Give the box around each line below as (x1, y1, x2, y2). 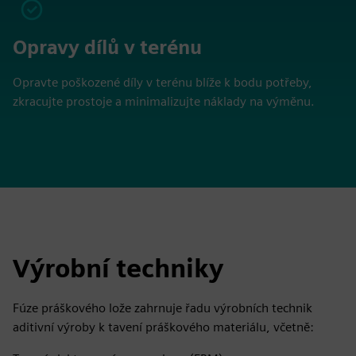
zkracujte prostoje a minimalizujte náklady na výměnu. (13, 94, 315, 109)
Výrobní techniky (13, 253, 223, 284)
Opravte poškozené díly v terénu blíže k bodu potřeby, (13, 75, 312, 90)
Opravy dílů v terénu (13, 36, 202, 59)
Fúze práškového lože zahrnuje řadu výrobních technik (13, 300, 312, 315)
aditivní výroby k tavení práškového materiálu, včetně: (13, 319, 314, 335)
